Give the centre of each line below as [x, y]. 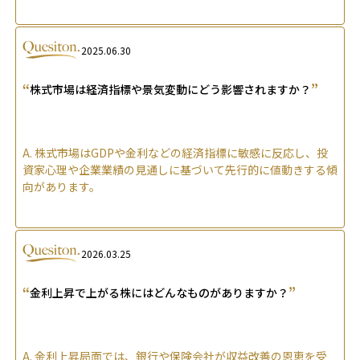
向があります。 [61, 187]
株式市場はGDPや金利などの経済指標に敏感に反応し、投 [181, 153]
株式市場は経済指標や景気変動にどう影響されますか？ [170, 90]
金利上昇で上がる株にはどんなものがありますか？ [159, 293]
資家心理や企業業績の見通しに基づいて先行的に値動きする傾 [180, 170]
